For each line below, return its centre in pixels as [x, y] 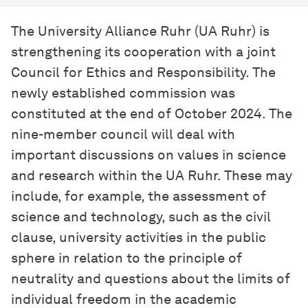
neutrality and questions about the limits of [151, 279]
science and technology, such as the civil [141, 217]
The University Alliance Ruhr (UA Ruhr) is [140, 31]
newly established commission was [123, 93]
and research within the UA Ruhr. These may [152, 176]
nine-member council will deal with [123, 134]
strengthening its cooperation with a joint [143, 52]
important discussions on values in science [148, 155]
